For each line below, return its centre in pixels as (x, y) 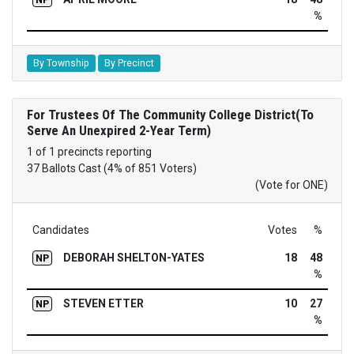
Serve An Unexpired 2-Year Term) (119, 131)
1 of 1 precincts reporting (89, 152)
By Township (61, 64)
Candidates (60, 230)
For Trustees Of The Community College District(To (170, 115)
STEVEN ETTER (103, 304)
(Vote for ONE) (291, 185)
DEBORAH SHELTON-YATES (134, 258)
